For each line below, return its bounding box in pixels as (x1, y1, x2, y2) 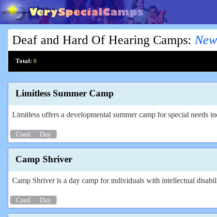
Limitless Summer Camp (15, 88, 114, 99)
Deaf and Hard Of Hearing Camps (12, 33, 188, 47)
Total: (15, 58, 32, 64)
